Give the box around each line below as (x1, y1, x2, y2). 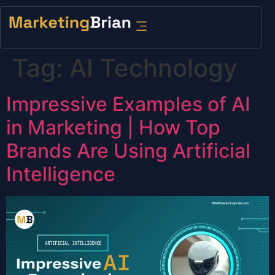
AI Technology (69, 52, 238, 83)
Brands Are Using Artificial (6, 138, 250, 163)
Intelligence (6, 161, 115, 186)
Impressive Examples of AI (6, 91, 250, 116)
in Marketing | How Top (6, 115, 220, 139)
